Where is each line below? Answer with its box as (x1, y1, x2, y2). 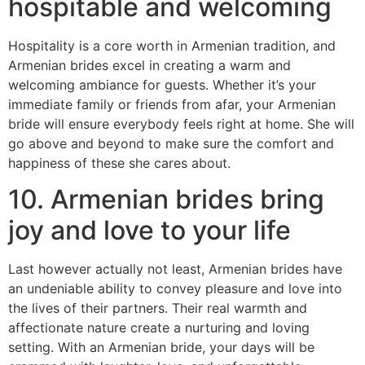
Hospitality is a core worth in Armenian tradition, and (8, 37, 336, 54)
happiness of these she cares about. (8, 154, 231, 171)
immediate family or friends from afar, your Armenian (8, 95, 336, 112)
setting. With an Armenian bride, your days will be (8, 338, 314, 355)
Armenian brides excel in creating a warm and (8, 56, 291, 73)
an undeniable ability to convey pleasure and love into (8, 279, 342, 297)
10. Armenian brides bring (8, 182, 324, 215)
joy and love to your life (8, 213, 291, 246)
